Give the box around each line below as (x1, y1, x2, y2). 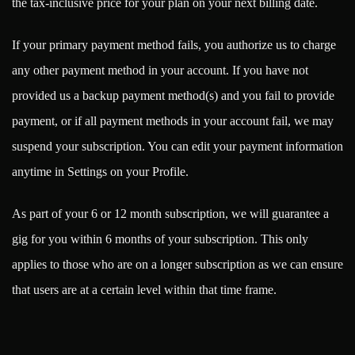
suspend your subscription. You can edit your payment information (12, 139, 343, 154)
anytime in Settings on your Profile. (12, 165, 189, 179)
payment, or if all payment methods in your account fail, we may (12, 114, 334, 128)
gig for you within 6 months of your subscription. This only (12, 231, 308, 246)
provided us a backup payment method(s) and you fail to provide (12, 89, 334, 103)
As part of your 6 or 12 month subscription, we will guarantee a (12, 206, 329, 220)
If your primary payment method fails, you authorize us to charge (12, 38, 336, 52)
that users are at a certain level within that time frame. (12, 282, 283, 296)
